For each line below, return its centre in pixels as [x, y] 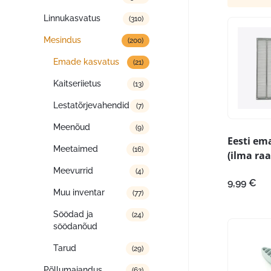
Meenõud [72, 127]
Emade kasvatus [86, 62]
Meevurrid [73, 171]
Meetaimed [76, 149]
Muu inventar [79, 192]
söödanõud [75, 226]
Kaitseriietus [77, 83]
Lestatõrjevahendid [91, 105]
